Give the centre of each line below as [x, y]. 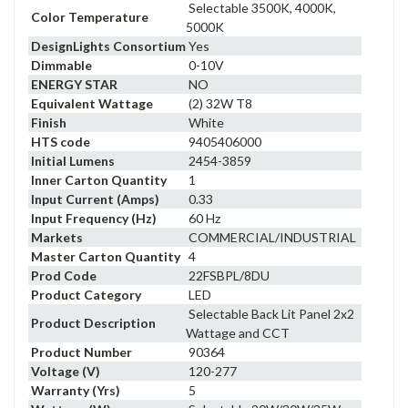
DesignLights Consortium [108, 46]
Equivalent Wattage [92, 103]
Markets [57, 237]
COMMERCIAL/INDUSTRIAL [271, 237]
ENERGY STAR [74, 84]
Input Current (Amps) [95, 199]
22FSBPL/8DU [228, 275]
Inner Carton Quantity [99, 179]
